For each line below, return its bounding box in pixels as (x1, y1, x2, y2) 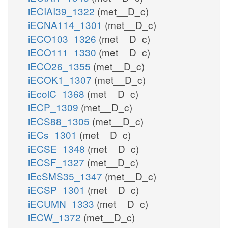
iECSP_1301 (28, 182, 88, 196)
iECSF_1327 (28, 155, 87, 169)
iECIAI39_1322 (28, 4, 97, 18)
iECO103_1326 (28, 31, 99, 45)
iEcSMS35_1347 (28, 168, 105, 183)
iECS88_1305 (28, 113, 92, 128)
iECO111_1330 (28, 45, 99, 59)
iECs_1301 (28, 127, 79, 141)
